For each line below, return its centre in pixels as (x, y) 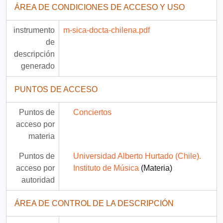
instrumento (34, 30)
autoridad (38, 180)
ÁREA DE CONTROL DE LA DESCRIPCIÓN (94, 204)
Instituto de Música (106, 168)
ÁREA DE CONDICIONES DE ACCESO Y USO (100, 7)
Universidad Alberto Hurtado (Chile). (137, 156)
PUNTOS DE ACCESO (56, 90)
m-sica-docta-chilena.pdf (106, 30)
